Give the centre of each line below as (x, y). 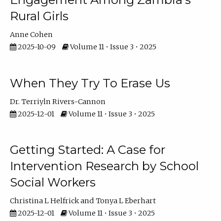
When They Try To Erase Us (90, 83)
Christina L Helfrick (44, 201)
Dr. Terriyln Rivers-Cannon (57, 101)
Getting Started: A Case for (87, 150)
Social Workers (53, 183)
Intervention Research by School (104, 166)
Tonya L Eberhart (126, 201)
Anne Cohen (31, 35)
